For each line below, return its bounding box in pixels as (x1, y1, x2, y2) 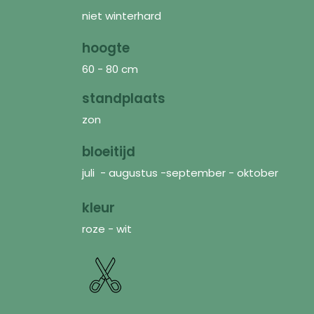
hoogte (82, 38, 130, 57)
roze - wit (82, 221, 132, 236)
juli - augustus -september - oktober (82, 165, 281, 180)
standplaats (82, 88, 165, 108)
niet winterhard (82, 8, 161, 23)
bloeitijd (82, 142, 135, 161)
